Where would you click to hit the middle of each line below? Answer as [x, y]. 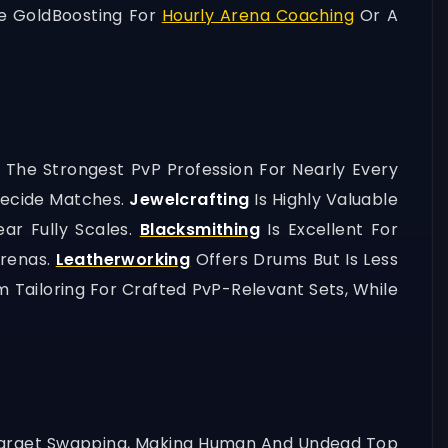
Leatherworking [123, 259]
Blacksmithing [199, 229]
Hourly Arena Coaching [258, 15]
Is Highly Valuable [326, 199]
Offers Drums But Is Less [296, 259]
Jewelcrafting [192, 199]
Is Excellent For [328, 229]
